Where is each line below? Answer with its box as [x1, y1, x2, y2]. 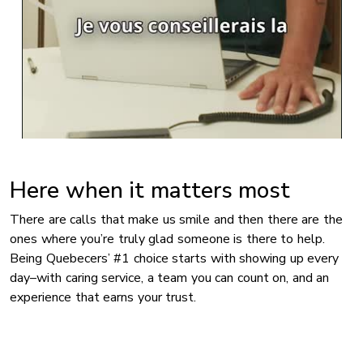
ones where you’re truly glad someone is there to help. [10, 229, 325, 248]
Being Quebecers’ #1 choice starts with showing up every [10, 249, 339, 267]
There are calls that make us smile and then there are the [10, 210, 343, 228]
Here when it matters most [10, 174, 290, 206]
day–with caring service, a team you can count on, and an [10, 268, 329, 287]
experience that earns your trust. [10, 288, 196, 306]
